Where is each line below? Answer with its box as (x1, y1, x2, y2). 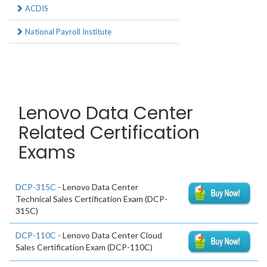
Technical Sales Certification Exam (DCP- (15, 194, 167, 204)
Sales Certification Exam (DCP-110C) (15, 242, 153, 253)
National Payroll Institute (23, 27, 111, 37)
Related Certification (18, 120, 200, 146)
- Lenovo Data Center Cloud (56, 230, 162, 241)
